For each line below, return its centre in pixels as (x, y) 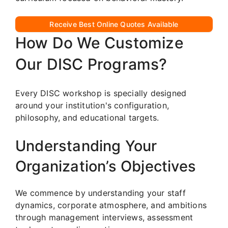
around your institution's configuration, (92, 105)
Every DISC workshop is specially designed (101, 93)
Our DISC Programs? (91, 64)
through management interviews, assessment (104, 217)
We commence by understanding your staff (101, 193)
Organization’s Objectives (106, 166)
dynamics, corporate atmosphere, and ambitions (111, 205)
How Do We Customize (99, 42)
